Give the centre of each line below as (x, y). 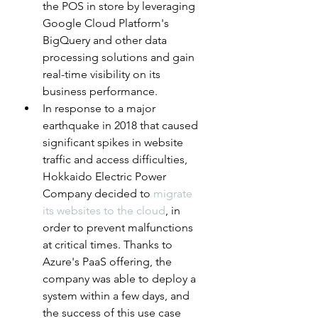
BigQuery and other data (106, 40)
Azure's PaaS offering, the (109, 262)
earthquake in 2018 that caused (122, 126)
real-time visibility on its (103, 75)
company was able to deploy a (121, 279)
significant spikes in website (114, 143)
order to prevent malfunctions (119, 228)
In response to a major (100, 109)
